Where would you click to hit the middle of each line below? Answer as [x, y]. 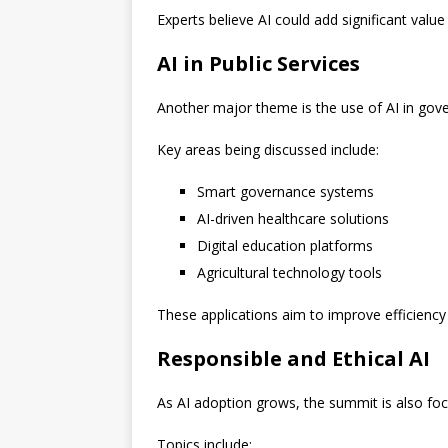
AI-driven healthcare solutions [293, 219]
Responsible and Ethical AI [293, 359]
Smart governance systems [285, 192]
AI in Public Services [258, 64]
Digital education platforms [285, 246]
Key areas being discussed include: [268, 150]
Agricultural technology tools [289, 273]
